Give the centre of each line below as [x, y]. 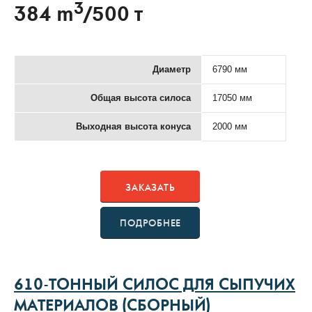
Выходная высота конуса [133, 126]
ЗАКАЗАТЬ [150, 188]
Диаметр [172, 69]
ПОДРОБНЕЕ [150, 223]
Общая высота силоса [141, 97]
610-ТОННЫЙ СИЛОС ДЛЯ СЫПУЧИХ [155, 286]
